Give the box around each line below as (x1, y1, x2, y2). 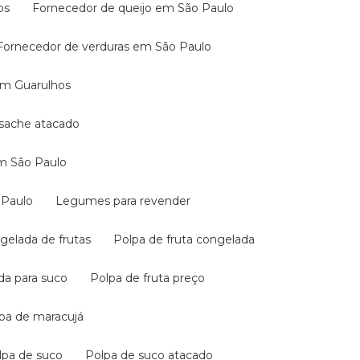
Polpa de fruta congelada (122, 232, 255, 247)
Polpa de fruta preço (99, 271, 205, 285)
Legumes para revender (63, 194, 190, 208)
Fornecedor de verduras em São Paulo (3, 39, 211, 54)
